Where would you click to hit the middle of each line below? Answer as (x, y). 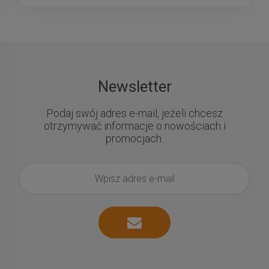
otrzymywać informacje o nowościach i (134, 125)
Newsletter (134, 86)
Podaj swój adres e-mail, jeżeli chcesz (134, 113)
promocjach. (134, 138)
